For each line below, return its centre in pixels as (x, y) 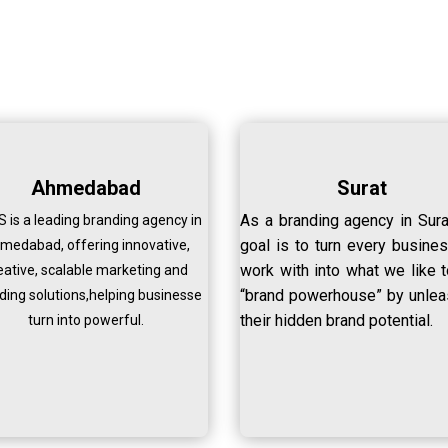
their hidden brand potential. (337, 321)
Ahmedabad (85, 188)
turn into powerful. (85, 320)
